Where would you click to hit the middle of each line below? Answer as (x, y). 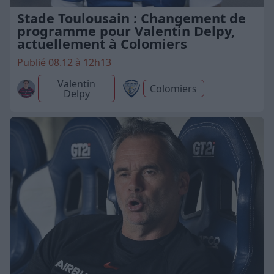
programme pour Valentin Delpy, (126, 31)
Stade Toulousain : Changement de (131, 18)
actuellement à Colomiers (102, 44)
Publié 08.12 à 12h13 (64, 63)
